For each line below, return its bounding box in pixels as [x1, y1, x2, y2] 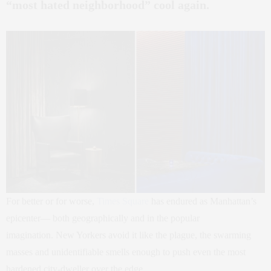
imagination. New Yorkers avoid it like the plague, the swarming [6, 229, 251, 240]
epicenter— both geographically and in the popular [6, 212, 200, 223]
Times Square [97, 195, 149, 206]
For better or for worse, [6, 195, 97, 206]
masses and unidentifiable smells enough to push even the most [6, 246, 246, 257]
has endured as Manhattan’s [149, 195, 256, 206]
